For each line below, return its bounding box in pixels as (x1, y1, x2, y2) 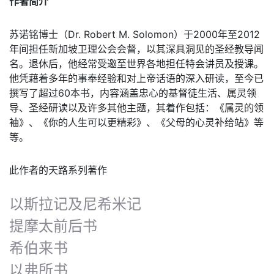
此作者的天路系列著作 (9, 164, 107, 176)
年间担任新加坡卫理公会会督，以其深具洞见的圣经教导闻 (9, 43, 264, 55)
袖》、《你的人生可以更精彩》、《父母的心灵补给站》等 (9, 116, 264, 128)
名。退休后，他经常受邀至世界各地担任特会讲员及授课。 (9, 57, 264, 70)
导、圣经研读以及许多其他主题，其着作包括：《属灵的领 (9, 102, 264, 114)
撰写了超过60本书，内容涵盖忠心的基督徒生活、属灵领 (9, 87, 256, 99)
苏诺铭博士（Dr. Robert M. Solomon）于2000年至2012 (9, 28, 260, 40)
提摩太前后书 (9, 217, 97, 235)
